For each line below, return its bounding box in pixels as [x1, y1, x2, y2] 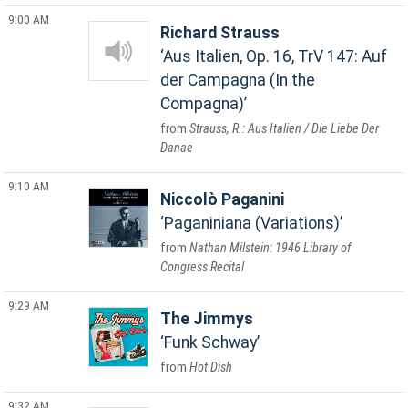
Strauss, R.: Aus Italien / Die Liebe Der [189, 121, 380, 137]
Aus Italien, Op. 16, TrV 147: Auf [163, 47, 388, 66]
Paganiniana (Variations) [164, 214, 341, 232]
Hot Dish [189, 360, 233, 375]
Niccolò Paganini [160, 190, 285, 209]
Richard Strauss [160, 24, 280, 42]
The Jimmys [160, 310, 254, 328]
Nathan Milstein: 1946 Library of [189, 240, 352, 256]
